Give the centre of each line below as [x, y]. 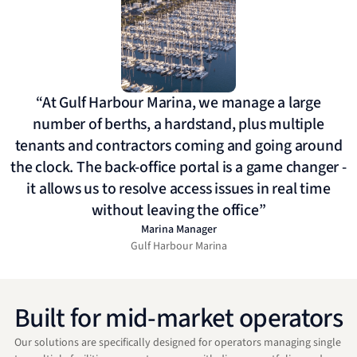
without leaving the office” [178, 210]
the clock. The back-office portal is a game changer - [178, 167]
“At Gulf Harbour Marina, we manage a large [178, 102]
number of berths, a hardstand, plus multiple [178, 124]
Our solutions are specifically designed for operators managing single [178, 342]
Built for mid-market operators [178, 318]
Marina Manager [178, 229]
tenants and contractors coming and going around [178, 145]
